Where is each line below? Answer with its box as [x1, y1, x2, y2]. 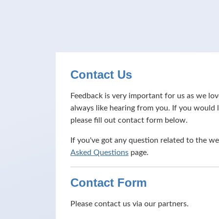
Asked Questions [70, 149, 129, 156]
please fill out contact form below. [70, 116, 188, 124]
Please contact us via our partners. [70, 200, 189, 208]
